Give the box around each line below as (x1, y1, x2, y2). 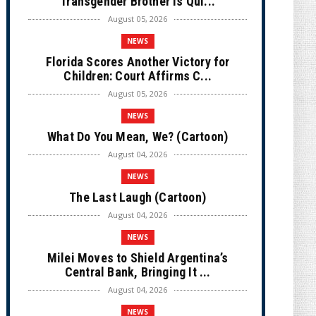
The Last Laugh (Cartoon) (69, 190, 207, 205)
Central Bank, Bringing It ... (64, 265, 211, 279)
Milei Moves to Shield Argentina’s (47, 250, 229, 265)
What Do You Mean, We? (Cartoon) (47, 129, 229, 144)
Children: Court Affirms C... (63, 68, 212, 83)
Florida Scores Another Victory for (45, 54, 230, 69)
